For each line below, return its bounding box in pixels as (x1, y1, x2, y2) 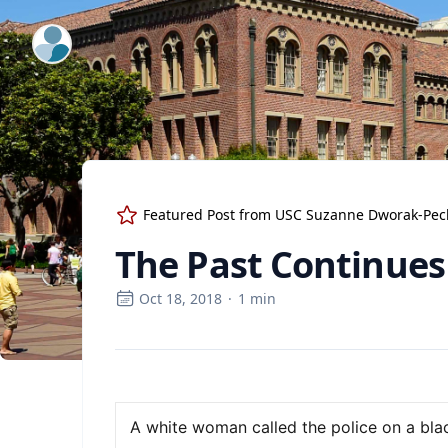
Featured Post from (143, 205, 275, 224)
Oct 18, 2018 (139, 289, 222, 308)
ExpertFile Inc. (33, 26, 138, 48)
